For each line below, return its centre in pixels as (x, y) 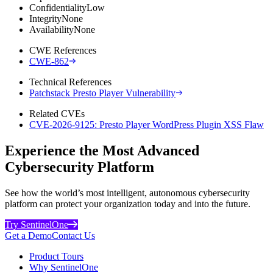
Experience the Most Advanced (102, 150)
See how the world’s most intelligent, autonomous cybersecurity (127, 193)
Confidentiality (58, 7)
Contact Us (73, 235)
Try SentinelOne (37, 224)
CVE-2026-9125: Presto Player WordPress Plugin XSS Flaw (147, 124)
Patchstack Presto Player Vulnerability (102, 93)
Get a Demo (28, 235)
